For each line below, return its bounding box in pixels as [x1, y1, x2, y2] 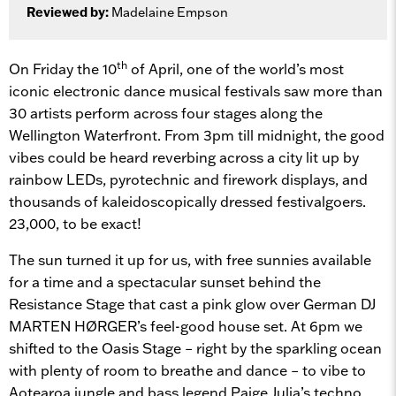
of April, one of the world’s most [127, 59, 344, 78]
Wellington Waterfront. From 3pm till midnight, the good [9, 126, 385, 144]
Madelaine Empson [111, 4, 228, 20]
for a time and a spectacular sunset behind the [9, 272, 321, 291]
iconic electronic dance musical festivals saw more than [9, 81, 383, 100]
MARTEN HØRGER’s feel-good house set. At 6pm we [9, 316, 362, 335]
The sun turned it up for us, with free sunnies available [9, 250, 371, 269]
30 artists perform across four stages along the [9, 103, 323, 122]
